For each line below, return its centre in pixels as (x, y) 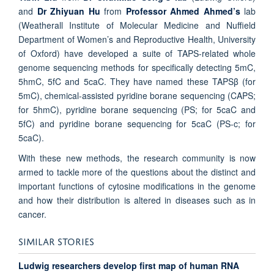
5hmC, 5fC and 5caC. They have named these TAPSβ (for (137, 82)
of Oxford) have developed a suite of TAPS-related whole (137, 54)
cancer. (32, 214)
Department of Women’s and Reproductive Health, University (137, 39)
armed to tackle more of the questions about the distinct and (137, 172)
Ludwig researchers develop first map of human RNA (129, 265)
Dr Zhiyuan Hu (68, 11)
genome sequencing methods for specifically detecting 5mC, (137, 68)
